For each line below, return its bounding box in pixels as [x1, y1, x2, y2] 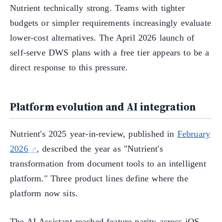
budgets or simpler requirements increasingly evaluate [10, 17, 212, 28]
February [177, 129, 211, 139]
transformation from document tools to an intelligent [10, 159, 206, 169]
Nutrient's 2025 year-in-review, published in [10, 129, 177, 139]
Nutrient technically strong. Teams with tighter [10, 2, 185, 13]
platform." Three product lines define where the [10, 173, 188, 184]
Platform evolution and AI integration [10, 100, 196, 114]
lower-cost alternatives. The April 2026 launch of [10, 32, 195, 43]
